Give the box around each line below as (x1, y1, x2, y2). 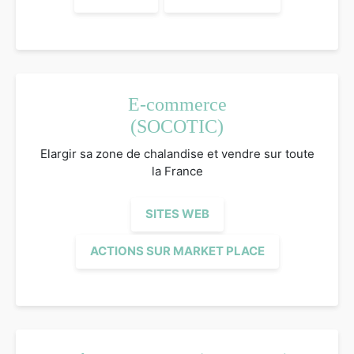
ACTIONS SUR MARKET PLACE (89, 243, 265, 259)
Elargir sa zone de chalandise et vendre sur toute (40, 145, 314, 161)
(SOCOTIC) (130, 115, 224, 137)
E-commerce (127, 93, 227, 115)
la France (151, 163, 203, 179)
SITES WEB (145, 206, 209, 222)
